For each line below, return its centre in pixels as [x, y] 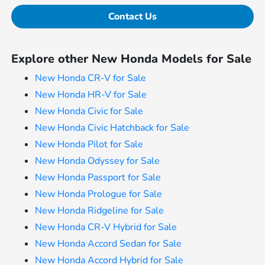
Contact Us [132, 16]
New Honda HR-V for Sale [91, 94]
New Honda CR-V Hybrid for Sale [106, 227]
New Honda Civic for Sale [89, 111]
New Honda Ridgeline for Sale [100, 210]
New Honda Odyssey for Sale [98, 161]
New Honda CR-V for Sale [91, 78]
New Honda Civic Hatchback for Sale [112, 127]
